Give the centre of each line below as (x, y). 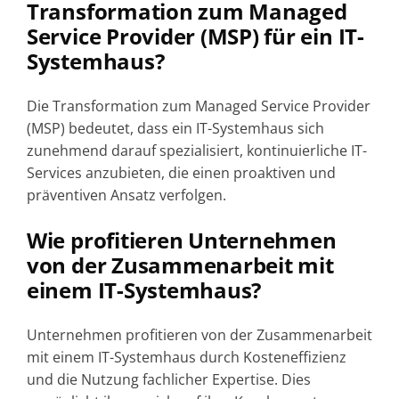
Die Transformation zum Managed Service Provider (198, 106)
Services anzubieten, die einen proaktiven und (181, 173)
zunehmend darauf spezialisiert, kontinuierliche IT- (196, 151)
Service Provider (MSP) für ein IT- (195, 37)
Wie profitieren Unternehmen (181, 240)
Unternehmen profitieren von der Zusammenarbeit (199, 335)
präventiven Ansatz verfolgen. (126, 195)
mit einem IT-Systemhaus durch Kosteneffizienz (186, 358)
